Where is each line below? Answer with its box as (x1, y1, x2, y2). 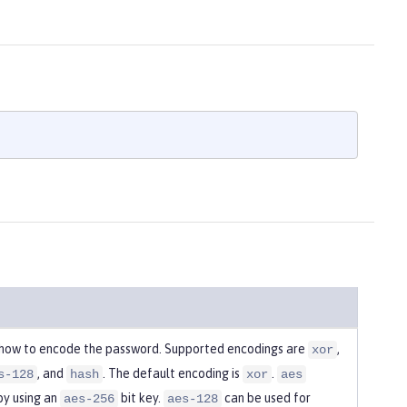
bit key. (118, 390, 164, 405)
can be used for (222, 390, 311, 405)
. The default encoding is (103, 365, 243, 381)
